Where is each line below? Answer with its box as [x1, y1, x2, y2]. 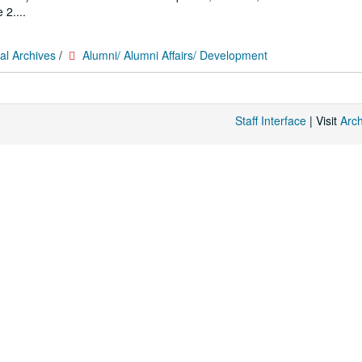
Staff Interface [235, 112, 306, 128]
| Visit [306, 112, 340, 128]
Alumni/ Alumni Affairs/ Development [82, 47, 267, 63]
